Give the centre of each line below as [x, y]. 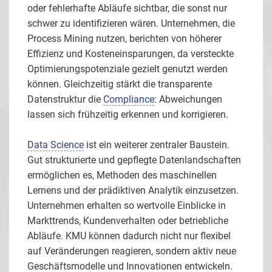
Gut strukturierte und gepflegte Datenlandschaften [134, 160]
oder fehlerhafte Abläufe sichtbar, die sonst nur [127, 8]
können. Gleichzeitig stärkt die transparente [120, 84]
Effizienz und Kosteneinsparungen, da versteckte [131, 53]
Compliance [129, 99]
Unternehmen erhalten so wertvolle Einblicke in [127, 205]
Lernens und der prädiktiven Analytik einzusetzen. [133, 190]
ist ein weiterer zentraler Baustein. [157, 144]
